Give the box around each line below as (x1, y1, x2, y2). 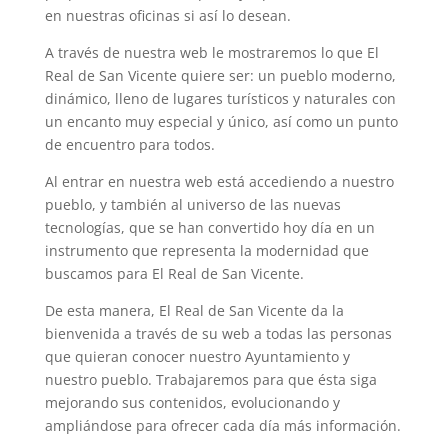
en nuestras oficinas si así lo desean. (44, 6, 291, 26)
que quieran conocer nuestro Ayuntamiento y (44, 347, 350, 367)
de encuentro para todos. (44, 135, 215, 155)
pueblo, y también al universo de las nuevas (44, 195, 341, 215)
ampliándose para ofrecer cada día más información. (44, 416, 401, 436)
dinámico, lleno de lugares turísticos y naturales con (44, 89, 396, 109)
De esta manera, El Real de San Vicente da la (44, 301, 344, 321)
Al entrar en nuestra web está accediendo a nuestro (44, 172, 394, 192)
